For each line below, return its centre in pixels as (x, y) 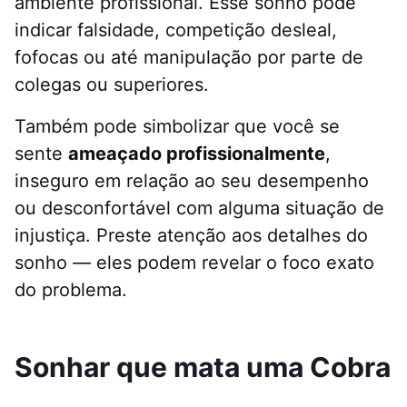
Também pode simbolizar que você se (177, 127)
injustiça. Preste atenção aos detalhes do (191, 236)
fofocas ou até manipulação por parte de (189, 58)
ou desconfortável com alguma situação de (199, 208)
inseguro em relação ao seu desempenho (192, 181)
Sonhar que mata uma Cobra (203, 367)
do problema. (71, 290)
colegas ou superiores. (112, 85)
